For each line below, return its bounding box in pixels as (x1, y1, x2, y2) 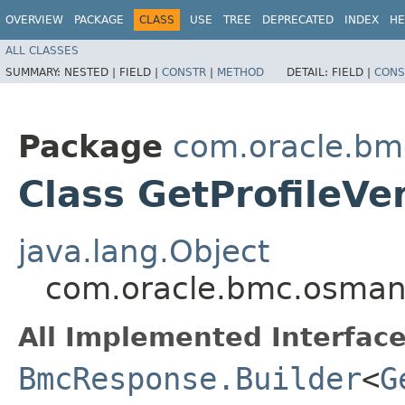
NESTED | (64, 65, 119, 79)
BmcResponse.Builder (18, 360, 362, 397)
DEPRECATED (262, 14, 334, 26)
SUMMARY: (5, 65, 64, 79)
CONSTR (162, 65, 206, 79)
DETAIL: (287, 65, 332, 79)
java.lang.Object (18, 232, 269, 269)
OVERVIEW (5, 14, 63, 26)
